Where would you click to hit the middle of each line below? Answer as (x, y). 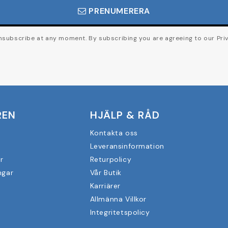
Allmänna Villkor (118, 199)
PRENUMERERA (118, 11)
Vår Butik (106, 172)
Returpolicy (111, 159)
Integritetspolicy (120, 212)
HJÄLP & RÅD (125, 115)
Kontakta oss (114, 133)
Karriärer (105, 186)
